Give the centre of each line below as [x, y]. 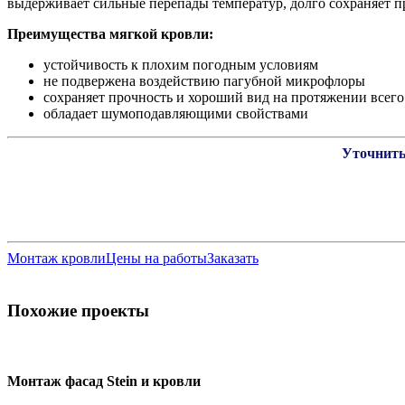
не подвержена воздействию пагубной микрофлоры [204, 80]
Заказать [233, 258]
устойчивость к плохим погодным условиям [181, 64]
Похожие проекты [78, 311]
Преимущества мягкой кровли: [110, 33]
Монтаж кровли [57, 258]
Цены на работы [156, 258]
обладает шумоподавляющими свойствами [176, 113]
